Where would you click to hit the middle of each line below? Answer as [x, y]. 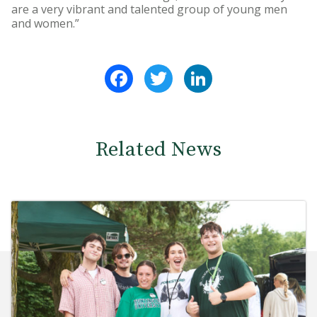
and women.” [45, 24]
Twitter [194, 70]
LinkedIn [235, 70]
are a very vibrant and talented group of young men [149, 10]
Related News [158, 150]
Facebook [159, 70]
